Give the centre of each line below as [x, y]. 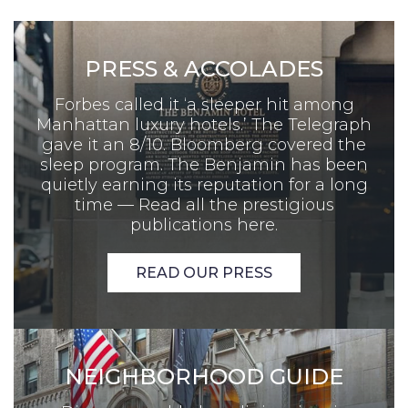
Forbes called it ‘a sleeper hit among [204, 104]
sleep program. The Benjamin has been [204, 164]
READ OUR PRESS [204, 272]
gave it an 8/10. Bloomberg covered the [204, 144]
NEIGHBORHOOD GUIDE [204, 376]
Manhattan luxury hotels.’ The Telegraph [204, 124]
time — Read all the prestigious [204, 204]
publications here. [204, 224]
